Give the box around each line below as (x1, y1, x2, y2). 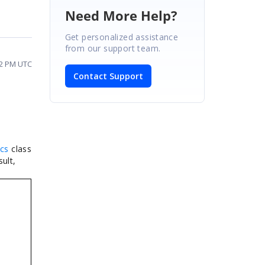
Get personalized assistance (64, 31, 179, 43)
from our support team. (64, 42, 161, 54)
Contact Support (73, 70, 143, 82)
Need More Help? (64, 6, 177, 24)
